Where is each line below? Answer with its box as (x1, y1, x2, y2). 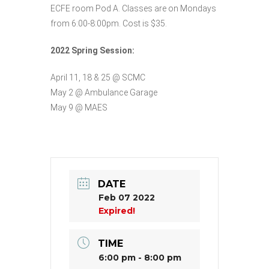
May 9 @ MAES (50, 102, 107, 112)
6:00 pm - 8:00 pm (98, 252, 181, 263)
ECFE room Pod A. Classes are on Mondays (50, 3, 216, 13)
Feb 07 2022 (98, 192, 155, 203)
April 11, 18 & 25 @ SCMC (50, 72, 145, 82)
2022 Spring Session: (50, 45, 134, 55)
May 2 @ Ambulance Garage (50, 87, 157, 97)
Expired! (98, 205, 135, 216)
